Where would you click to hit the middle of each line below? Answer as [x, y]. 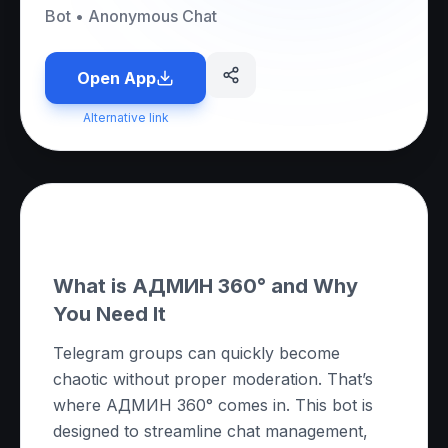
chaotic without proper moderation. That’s [213, 379]
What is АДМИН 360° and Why [205, 286]
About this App [139, 231]
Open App [116, 78]
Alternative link [125, 117]
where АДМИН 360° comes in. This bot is [213, 405]
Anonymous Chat [152, 16]
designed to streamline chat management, [210, 431]
